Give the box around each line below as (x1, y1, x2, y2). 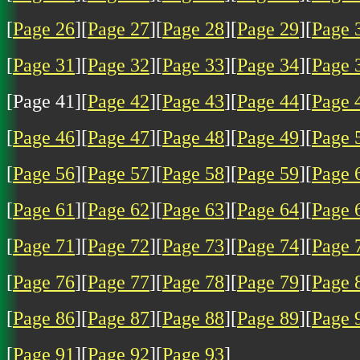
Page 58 (162, 162, 224, 184)
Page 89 (237, 307, 299, 329)
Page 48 (162, 126, 224, 148)
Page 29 (237, 18, 299, 39)
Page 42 (88, 90, 149, 112)
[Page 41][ (6, 90, 88, 112)
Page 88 (162, 307, 224, 329)
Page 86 (13, 307, 75, 329)
